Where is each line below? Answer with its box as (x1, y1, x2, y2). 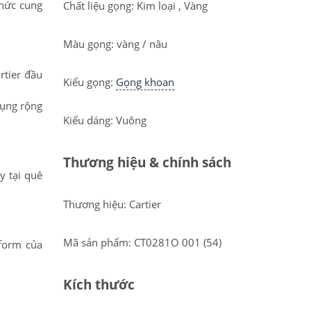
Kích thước (63, 276, 135, 293)
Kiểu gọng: (63, 75, 116, 89)
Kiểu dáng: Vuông (63, 113, 146, 127)
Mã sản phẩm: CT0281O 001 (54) (63, 235, 221, 249)
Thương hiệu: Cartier (63, 197, 161, 211)
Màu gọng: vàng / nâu (63, 37, 167, 51)
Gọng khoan (116, 75, 174, 89)
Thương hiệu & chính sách (63, 153, 231, 171)
